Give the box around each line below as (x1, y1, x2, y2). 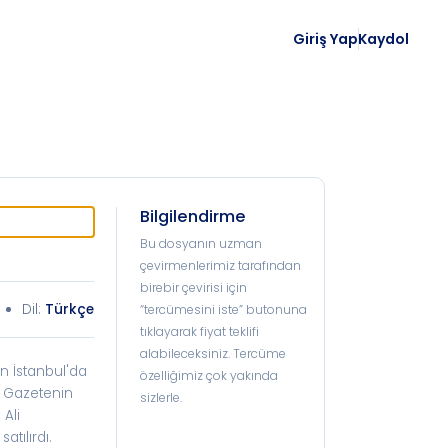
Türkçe (44, 299, 94, 319)
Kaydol (357, 28, 409, 49)
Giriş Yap (292, 28, 358, 49)
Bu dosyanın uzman (139, 235, 262, 252)
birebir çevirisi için (139, 279, 247, 296)
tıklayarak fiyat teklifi (139, 323, 259, 340)
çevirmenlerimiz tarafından (139, 257, 301, 274)
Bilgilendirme (139, 204, 246, 228)
